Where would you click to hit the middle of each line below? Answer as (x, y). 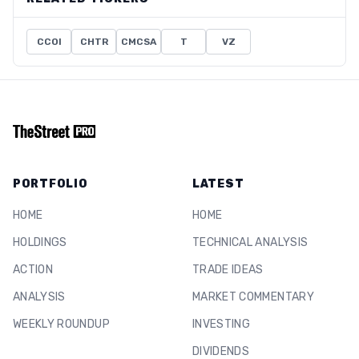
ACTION (33, 270)
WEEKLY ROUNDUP (61, 324)
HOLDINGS (40, 242)
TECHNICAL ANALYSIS (250, 242)
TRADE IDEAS (228, 270)
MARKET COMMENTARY (253, 297)
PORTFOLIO (50, 184)
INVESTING (222, 324)
